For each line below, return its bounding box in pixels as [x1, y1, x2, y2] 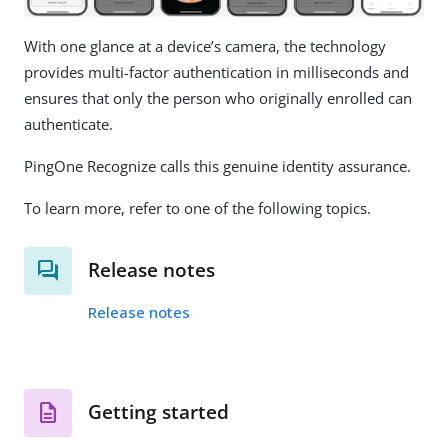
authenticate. [24, 113, 113, 134]
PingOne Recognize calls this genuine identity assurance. [24, 155, 411, 176]
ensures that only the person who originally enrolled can [24, 87, 412, 108]
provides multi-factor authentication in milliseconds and [24, 61, 409, 82]
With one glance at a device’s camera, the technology [24, 35, 386, 56]
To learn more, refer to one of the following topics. [24, 197, 371, 218]
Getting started [88, 399, 229, 425]
